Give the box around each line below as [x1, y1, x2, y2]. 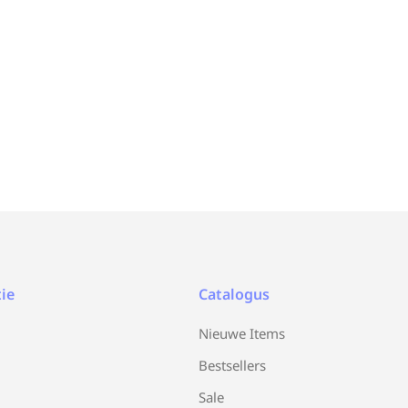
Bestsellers [199, 356, 266, 374]
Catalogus [199, 284, 270, 304]
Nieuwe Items [199, 324, 285, 342]
